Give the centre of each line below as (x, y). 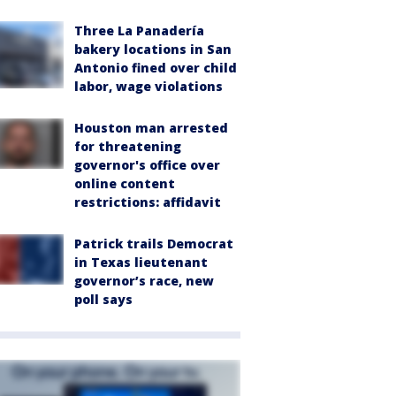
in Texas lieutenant (141, 263)
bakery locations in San (153, 49)
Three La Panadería (139, 31)
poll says (103, 300)
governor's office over (147, 165)
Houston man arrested (151, 128)
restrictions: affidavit (148, 202)
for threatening (128, 147)
